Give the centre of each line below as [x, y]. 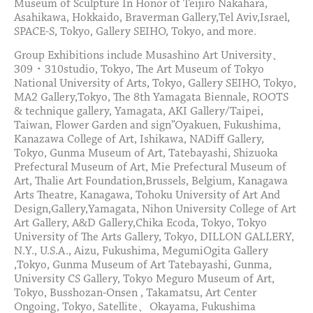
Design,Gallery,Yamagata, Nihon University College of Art [155, 210]
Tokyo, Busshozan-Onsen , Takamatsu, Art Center [135, 293]
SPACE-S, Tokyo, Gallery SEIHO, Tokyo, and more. [137, 31]
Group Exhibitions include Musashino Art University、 [149, 56]
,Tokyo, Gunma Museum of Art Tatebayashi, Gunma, [143, 265]
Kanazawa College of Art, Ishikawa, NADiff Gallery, [139, 140]
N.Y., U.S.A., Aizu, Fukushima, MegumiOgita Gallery [141, 252]
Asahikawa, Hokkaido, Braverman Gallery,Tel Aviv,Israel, [152, 17]
